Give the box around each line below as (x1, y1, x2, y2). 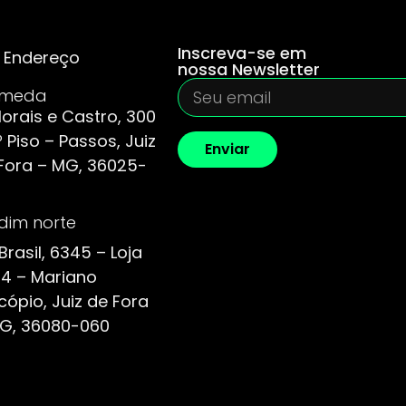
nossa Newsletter (178, 57, 320, 81)
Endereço (4, 45, 81, 69)
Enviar (205, 138, 250, 159)
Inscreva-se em (178, 41, 306, 64)
